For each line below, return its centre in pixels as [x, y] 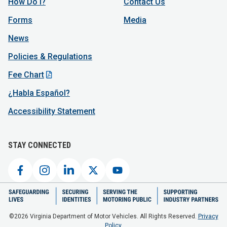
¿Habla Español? [39, 93]
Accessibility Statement [52, 111]
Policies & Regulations [50, 57]
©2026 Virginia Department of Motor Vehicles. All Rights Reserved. [103, 217]
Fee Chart [26, 75]
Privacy [208, 217]
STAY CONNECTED [40, 145]
